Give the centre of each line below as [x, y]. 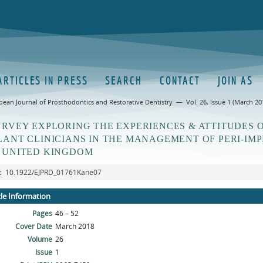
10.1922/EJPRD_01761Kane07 [53, 172]
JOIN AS [235, 80]
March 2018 [75, 226]
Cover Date [34, 226]
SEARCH [124, 80]
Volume [40, 239]
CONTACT [180, 80]
